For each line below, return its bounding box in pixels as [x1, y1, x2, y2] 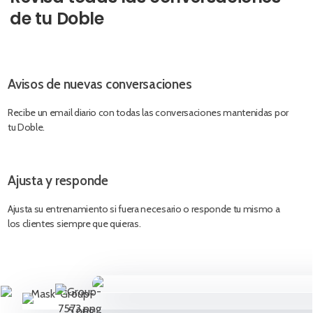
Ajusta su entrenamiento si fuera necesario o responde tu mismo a [8, 203, 280, 216]
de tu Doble [10, 7, 104, 31]
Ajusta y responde [8, 173, 108, 189]
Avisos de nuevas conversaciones [8, 76, 192, 93]
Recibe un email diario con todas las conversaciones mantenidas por [8, 106, 289, 119]
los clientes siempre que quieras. [8, 217, 141, 231]
